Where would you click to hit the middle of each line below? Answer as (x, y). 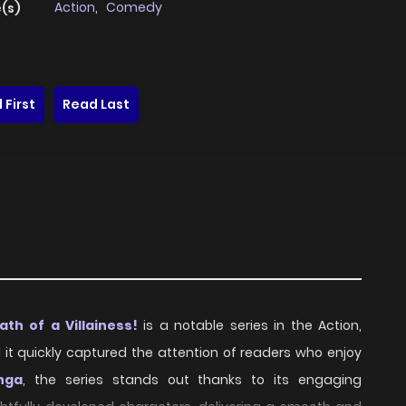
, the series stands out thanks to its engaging (193, 380)
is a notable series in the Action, (249, 326)
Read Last (96, 105)
